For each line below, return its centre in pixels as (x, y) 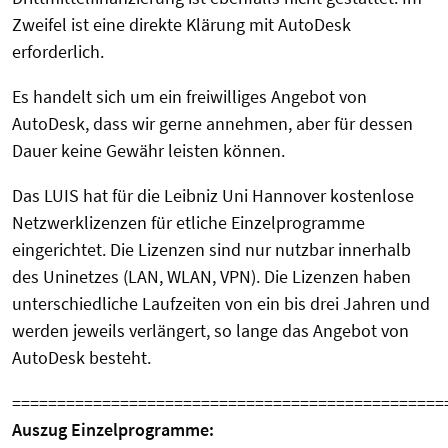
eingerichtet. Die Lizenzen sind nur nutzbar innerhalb (211, 250)
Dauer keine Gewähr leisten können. (148, 151)
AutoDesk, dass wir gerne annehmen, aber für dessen (212, 124)
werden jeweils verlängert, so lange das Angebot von (210, 331)
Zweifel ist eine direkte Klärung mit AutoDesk (181, 25)
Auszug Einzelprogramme (110, 430)
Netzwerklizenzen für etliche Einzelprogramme (188, 223)
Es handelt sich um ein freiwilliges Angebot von (189, 97)
